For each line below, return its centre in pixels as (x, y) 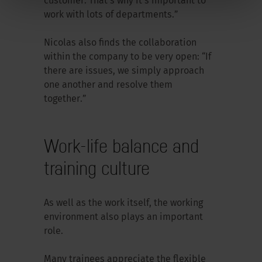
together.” (66, 99)
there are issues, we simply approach (124, 71)
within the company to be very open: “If (127, 57)
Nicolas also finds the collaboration (120, 43)
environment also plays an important (123, 217)
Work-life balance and (121, 145)
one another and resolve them (108, 85)
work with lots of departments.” (112, 15)
